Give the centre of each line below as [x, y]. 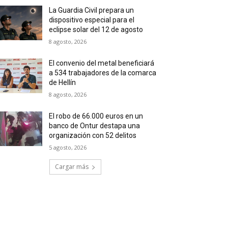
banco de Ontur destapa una [95, 125]
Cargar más [72, 166]
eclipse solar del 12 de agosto [96, 29]
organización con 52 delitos [93, 135]
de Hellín [63, 82]
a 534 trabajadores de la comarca [103, 73]
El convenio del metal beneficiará [102, 63]
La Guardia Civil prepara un [92, 10]
